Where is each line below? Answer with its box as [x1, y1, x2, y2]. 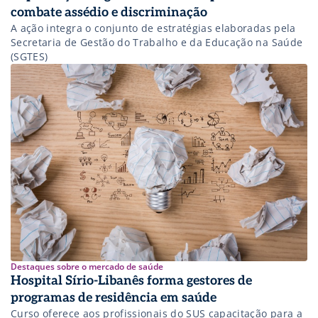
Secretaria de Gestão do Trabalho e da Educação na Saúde [11, 35, 303, 49]
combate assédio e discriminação [11, 4, 207, 20]
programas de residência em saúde [11, 290, 216, 305]
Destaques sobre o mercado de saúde [11, 261, 163, 273]
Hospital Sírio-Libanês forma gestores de [11, 273, 252, 288]
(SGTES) [11, 49, 48, 63]
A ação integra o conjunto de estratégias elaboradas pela [11, 21, 296, 35]
